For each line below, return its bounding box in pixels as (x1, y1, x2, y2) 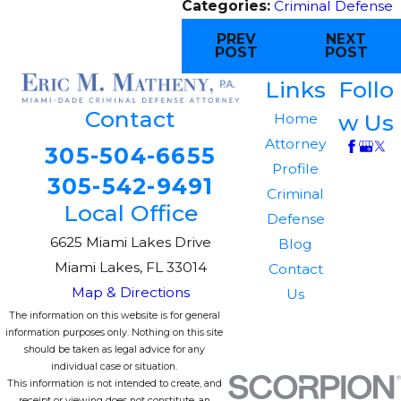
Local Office (63, 199, 198, 226)
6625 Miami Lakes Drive (49, 233, 211, 251)
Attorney (265, 134, 327, 152)
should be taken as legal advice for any (23, 343, 205, 355)
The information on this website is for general (8, 309, 220, 321)
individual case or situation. (51, 360, 177, 372)
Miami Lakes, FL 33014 (54, 258, 207, 276)
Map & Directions (71, 283, 190, 301)
